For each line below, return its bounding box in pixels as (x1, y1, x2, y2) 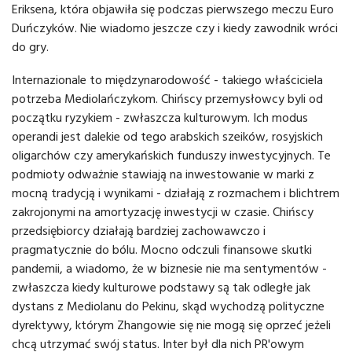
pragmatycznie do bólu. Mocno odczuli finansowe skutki (12, 240, 312, 259)
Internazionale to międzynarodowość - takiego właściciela (12, 70, 323, 90)
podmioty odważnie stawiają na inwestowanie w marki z (12, 164, 314, 184)
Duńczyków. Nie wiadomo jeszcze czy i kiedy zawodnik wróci (12, 18, 338, 38)
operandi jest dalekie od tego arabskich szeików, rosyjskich (12, 126, 323, 146)
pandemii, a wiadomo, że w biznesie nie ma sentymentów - (12, 258, 327, 278)
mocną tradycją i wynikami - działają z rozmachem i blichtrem (12, 183, 339, 203)
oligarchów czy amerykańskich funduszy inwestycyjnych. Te (12, 145, 331, 165)
